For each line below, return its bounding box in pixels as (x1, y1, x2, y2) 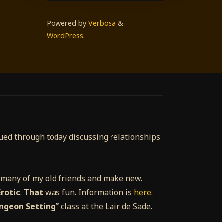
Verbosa (86, 18, 116, 28)
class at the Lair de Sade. (59, 201, 152, 212)
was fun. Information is (43, 187, 134, 198)
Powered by (47, 18, 86, 28)
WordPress (47, 31, 83, 41)
